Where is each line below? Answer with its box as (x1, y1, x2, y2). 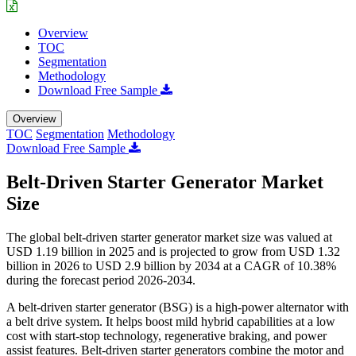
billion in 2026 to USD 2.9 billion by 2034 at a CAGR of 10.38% (6, 258, 336, 273)
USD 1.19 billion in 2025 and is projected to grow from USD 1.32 (6, 244, 340, 258)
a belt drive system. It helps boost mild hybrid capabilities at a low (6, 314, 335, 328)
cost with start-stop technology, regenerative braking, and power (6, 328, 327, 342)
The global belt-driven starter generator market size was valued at (6, 230, 332, 244)
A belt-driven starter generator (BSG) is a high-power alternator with (6, 300, 349, 314)
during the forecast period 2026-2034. (6, 273, 195, 287)
